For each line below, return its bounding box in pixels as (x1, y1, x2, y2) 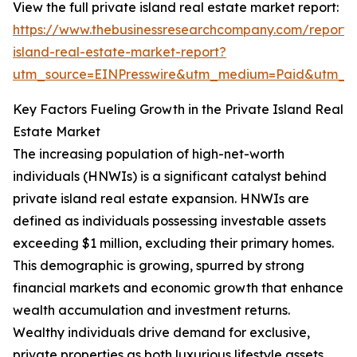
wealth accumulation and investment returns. (13, 302, 290, 319)
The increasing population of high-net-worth (13, 146, 284, 163)
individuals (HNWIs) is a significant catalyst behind (13, 168, 327, 185)
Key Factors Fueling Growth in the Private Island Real (13, 101, 343, 118)
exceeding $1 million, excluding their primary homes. (13, 235, 334, 252)
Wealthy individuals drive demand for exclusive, (13, 324, 310, 341)
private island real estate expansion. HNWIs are (13, 190, 309, 207)
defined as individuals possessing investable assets (13, 213, 326, 229)
